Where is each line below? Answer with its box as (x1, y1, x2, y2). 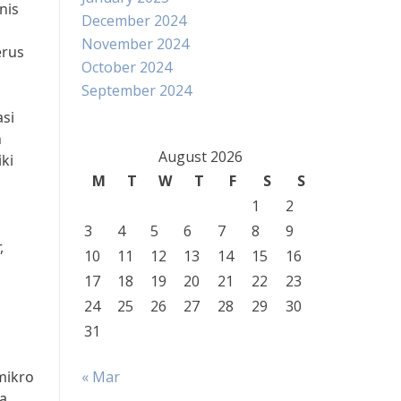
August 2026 (158, 147, 243, 166)
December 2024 (81, 11, 186, 30)
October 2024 (81, 57, 172, 77)
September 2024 (81, 81, 192, 100)
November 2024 (81, 34, 189, 54)
